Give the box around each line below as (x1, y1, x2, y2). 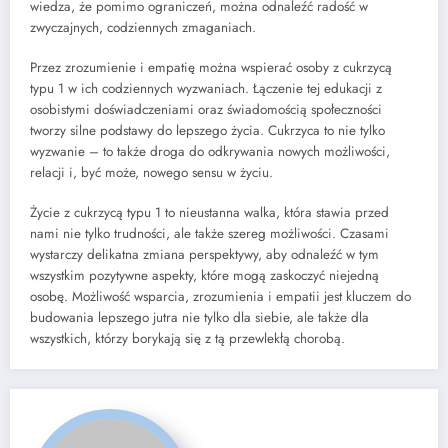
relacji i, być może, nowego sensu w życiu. (30, 163, 273, 183)
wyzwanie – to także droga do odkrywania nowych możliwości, (30, 142, 390, 162)
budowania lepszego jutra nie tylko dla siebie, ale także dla (30, 308, 369, 328)
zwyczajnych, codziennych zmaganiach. (30, 18, 256, 38)
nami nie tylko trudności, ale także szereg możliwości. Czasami (30, 224, 389, 244)
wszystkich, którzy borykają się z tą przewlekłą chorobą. (30, 329, 345, 349)
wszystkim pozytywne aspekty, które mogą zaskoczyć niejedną (30, 266, 379, 286)
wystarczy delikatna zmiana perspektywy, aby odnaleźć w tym (30, 245, 379, 265)
